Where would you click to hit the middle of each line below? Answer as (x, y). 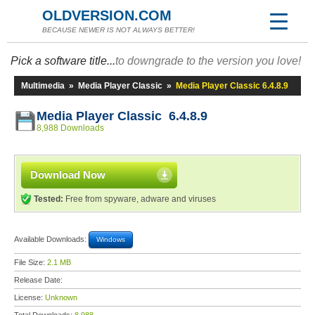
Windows (111, 239)
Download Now (68, 175)
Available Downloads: (51, 239)
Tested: (49, 199)
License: (30, 297)
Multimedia (43, 86)
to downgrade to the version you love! (208, 61)
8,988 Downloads (70, 128)
